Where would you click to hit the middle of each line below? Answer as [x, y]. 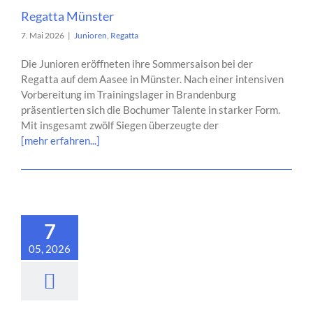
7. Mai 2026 [43, 35]
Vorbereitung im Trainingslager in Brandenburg [129, 94]
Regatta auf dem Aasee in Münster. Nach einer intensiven [152, 79]
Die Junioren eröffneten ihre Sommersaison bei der [137, 64]
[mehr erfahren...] [60, 140]
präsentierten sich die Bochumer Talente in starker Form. [151, 110]
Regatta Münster [67, 16]
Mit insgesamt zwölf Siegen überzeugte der [120, 125]
